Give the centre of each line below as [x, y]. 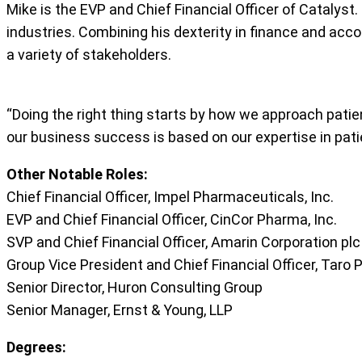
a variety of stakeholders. [89, 54]
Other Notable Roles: [77, 174]
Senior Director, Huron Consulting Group [135, 287]
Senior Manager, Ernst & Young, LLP [120, 309]
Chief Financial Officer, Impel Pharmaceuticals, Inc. [170, 196]
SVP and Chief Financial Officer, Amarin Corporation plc [183, 242]
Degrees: [36, 347]
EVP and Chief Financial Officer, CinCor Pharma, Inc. [172, 219]
